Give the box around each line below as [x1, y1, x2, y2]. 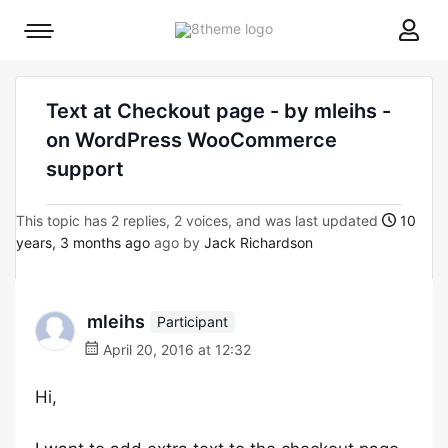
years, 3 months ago [16, 234, 150, 251]
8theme [272, 19, 322, 36]
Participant [157, 312, 228, 330]
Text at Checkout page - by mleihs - [46, 99, 391, 123]
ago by [150, 234, 204, 251]
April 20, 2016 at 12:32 [99, 341, 251, 358]
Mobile [38, 27, 81, 44]
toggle [38, 55, 80, 72]
